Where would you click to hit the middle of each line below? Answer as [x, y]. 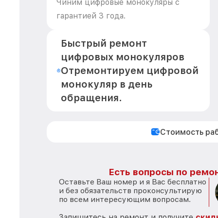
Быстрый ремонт [104, 43]
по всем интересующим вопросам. [125, 199]
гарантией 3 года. [91, 16]
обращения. [91, 98]
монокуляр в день [106, 84]
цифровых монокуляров [122, 57]
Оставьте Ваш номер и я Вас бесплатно [133, 182]
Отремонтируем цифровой [129, 71]
